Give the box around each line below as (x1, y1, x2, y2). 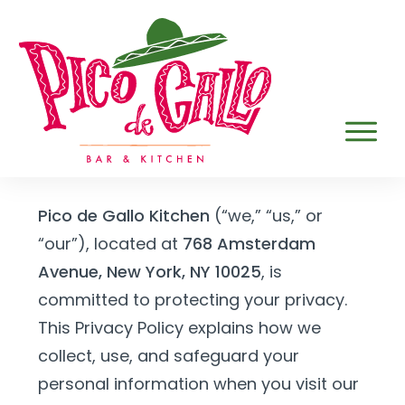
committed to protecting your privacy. (38, 288, 347, 311)
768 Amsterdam (183, 232, 316, 255)
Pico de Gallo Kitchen (38, 204, 210, 227)
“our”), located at (38, 232, 183, 255)
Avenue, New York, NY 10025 (38, 260, 261, 283)
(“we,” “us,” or (210, 204, 323, 227)
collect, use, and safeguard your (38, 344, 299, 367)
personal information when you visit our (38, 372, 359, 395)
